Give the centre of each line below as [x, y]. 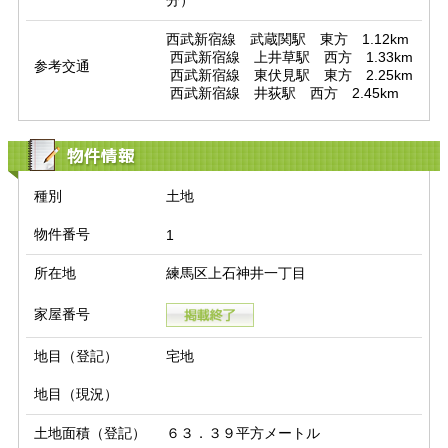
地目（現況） [76, 394]
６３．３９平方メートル [242, 433]
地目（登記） [76, 356]
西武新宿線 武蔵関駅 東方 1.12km [287, 39]
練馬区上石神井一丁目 [235, 273]
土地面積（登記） [90, 433]
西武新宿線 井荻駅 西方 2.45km [284, 93]
